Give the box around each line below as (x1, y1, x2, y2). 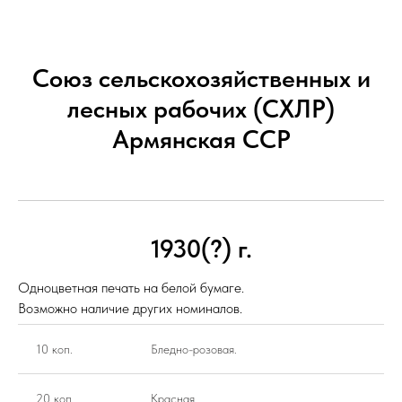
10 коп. (36, 342, 73, 356)
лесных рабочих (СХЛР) (67, 93, 335, 124)
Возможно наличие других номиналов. (18, 300, 242, 317)
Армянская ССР (111, 124, 291, 154)
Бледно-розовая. (151, 342, 237, 356)
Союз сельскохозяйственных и (31, 63, 371, 93)
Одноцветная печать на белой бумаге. (18, 279, 244, 296)
